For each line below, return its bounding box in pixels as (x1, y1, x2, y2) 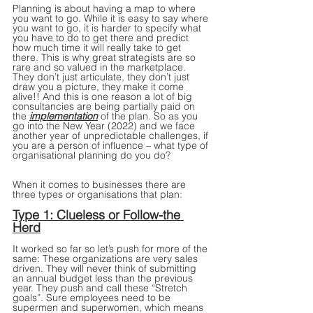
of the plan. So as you (98, 110, 201, 123)
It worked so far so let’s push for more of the (13, 242, 210, 256)
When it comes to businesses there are (13, 178, 189, 191)
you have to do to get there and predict (13, 31, 191, 45)
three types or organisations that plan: (13, 188, 182, 201)
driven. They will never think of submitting (13, 262, 199, 275)
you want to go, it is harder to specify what (13, 22, 204, 35)
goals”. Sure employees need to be (13, 291, 173, 305)
